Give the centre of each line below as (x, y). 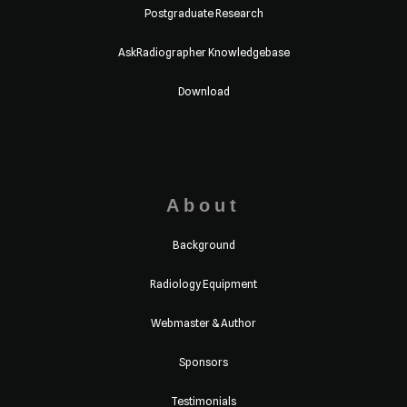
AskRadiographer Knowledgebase (203, 52)
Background (203, 244)
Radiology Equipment (203, 283)
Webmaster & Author (203, 323)
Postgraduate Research (203, 13)
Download (203, 91)
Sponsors (203, 362)
